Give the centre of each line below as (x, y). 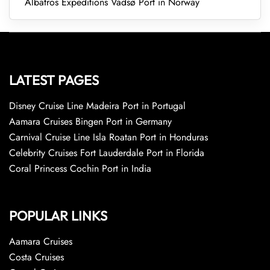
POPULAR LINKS (58, 216)
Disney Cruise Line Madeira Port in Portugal (97, 106)
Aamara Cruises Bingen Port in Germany (90, 121)
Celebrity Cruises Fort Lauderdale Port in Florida (107, 153)
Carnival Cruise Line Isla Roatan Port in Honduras (108, 137)
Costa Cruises (36, 257)
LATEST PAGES (54, 80)
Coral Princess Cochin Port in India (80, 168)
